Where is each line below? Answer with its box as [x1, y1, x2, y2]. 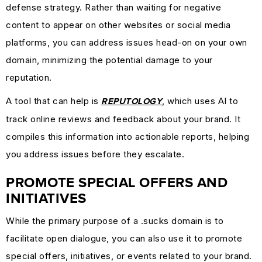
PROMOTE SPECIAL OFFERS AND [6, 175, 227, 190]
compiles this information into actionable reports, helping [6, 130, 249, 142]
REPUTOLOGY [101, 96, 162, 106]
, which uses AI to [162, 95, 238, 106]
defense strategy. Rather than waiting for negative [6, 1, 221, 13]
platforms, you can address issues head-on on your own [6, 36, 247, 48]
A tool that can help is [6, 95, 101, 106]
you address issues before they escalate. [6, 148, 184, 160]
